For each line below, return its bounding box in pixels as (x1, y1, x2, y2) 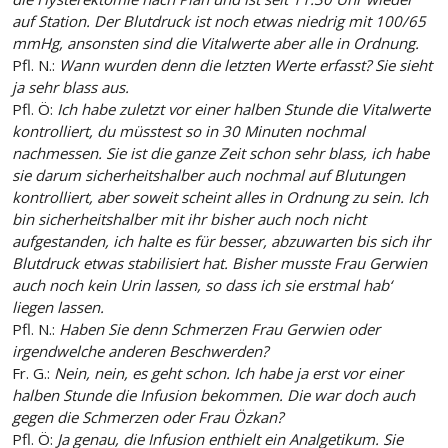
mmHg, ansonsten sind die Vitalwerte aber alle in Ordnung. (12, 33, 419, 54)
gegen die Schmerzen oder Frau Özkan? (12, 407, 283, 428)
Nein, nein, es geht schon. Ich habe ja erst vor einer (50, 363, 403, 384)
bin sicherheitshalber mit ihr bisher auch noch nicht (12, 209, 366, 230)
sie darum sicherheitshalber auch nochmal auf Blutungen (12, 165, 405, 186)
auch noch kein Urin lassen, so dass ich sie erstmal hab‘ (12, 275, 392, 296)
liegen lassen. (12, 297, 104, 318)
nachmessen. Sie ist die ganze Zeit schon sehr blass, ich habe (12, 143, 429, 164)
